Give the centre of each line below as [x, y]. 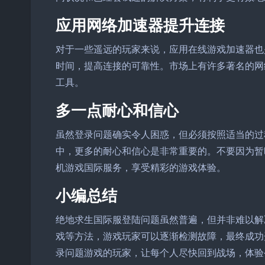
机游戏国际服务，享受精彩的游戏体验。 [141, 167]
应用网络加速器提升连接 [140, 24]
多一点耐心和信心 [117, 109]
